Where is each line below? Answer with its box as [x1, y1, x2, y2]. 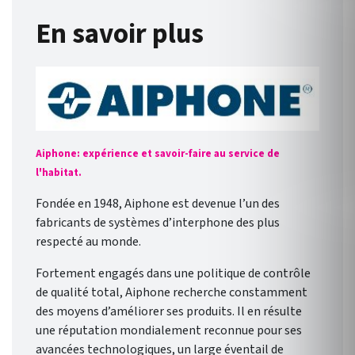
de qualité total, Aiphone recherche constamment [36, 284, 307, 302]
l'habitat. [36, 165, 82, 181]
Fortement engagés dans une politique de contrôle [36, 265, 311, 283]
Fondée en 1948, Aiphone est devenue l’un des [36, 195, 280, 213]
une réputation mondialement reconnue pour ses [36, 322, 302, 340]
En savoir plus [36, 14, 204, 55]
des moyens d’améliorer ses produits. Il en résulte [36, 303, 302, 321]
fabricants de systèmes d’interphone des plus [36, 214, 280, 232]
